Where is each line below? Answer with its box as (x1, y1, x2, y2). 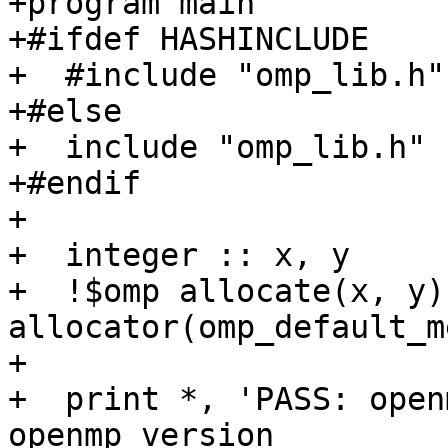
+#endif (8, 165, 141, 202)
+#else (8, 93, 122, 130)
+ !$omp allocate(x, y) (8, 273, 445, 310)
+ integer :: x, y (8, 237, 350, 274)
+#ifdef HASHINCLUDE (8, 21, 369, 58)
